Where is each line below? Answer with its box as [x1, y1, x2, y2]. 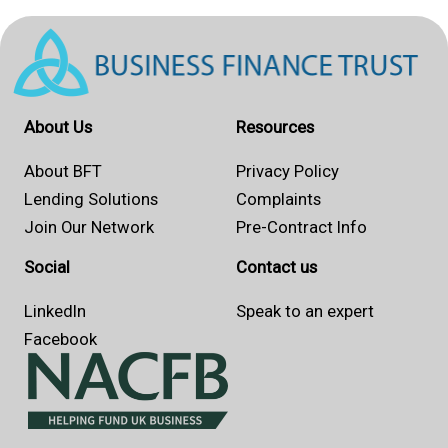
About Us [24, 116, 92, 137]
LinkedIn [24, 301, 86, 322]
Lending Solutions [24, 188, 158, 209]
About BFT [24, 160, 102, 181]
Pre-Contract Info [235, 216, 367, 237]
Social [24, 257, 70, 278]
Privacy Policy [235, 160, 339, 181]
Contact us [235, 257, 317, 278]
